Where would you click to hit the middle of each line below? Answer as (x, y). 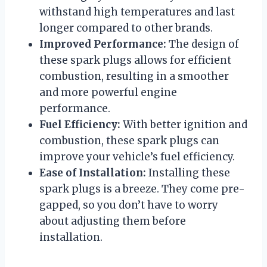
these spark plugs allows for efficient (135, 60)
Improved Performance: (103, 44)
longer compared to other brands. (126, 28)
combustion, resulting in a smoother (134, 77)
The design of (203, 44)
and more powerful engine (108, 93)
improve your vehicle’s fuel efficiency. (137, 157)
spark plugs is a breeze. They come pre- (142, 189)
